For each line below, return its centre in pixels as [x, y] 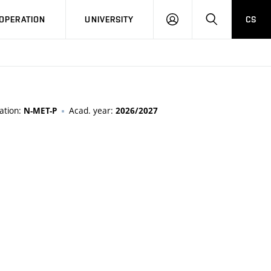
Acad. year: [92, 110]
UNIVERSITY [109, 19]
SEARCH [233, 19]
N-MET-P [40, 111]
